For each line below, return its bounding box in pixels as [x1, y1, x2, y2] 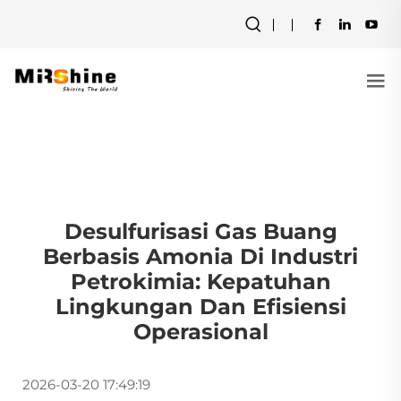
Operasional [132, 319, 269, 345]
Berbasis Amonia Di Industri [43, 243, 358, 269]
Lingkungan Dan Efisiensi [55, 294, 346, 320]
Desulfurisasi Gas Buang [64, 218, 337, 244]
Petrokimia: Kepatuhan [70, 269, 331, 294]
